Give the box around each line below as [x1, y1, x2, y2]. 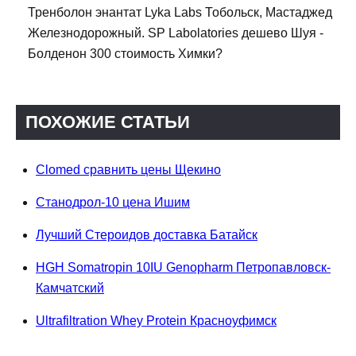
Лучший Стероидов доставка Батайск [36, 228, 257, 242]
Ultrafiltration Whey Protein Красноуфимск [36, 314, 277, 328]
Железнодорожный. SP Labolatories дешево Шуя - [28, 26, 323, 41]
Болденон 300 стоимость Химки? [28, 47, 222, 61]
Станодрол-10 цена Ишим [36, 195, 190, 210]
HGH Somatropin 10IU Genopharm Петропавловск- [36, 261, 331, 275]
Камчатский [36, 281, 104, 296]
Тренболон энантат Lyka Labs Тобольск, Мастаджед [28, 6, 332, 20]
